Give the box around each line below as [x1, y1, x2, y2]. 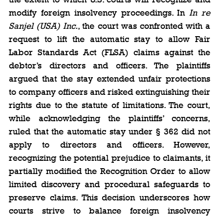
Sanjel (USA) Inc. [9, 21, 78, 31]
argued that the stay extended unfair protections [9, 73, 210, 84]
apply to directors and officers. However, [9, 139, 210, 150]
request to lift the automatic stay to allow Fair [9, 34, 210, 44]
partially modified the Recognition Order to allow [9, 166, 210, 176]
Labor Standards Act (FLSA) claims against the [9, 47, 210, 57]
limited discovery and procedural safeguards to [9, 179, 210, 189]
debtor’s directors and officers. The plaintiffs [9, 60, 210, 70]
